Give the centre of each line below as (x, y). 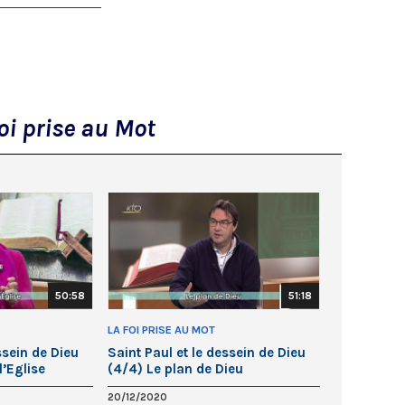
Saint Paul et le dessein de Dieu (207, 352)
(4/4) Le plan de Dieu (175, 368)
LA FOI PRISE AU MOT (161, 330)
